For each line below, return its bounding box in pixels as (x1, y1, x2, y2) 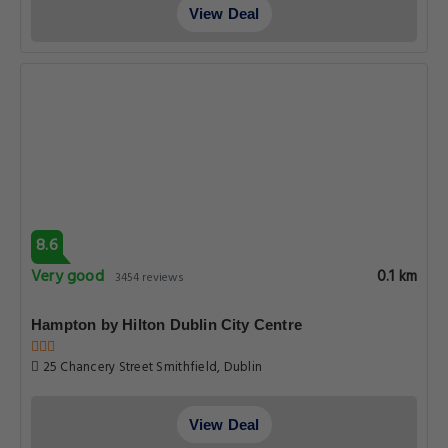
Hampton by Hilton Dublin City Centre (31, 316, 303, 333)
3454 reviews (114, 268, 185, 288)
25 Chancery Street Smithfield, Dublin (39, 357, 263, 378)
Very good (31, 264, 104, 290)
